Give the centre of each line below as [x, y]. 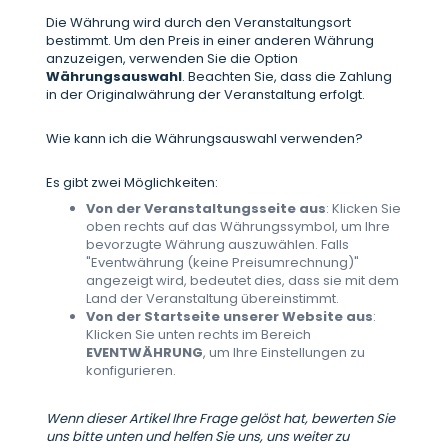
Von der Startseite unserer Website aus [229, 316]
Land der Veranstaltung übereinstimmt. [212, 298]
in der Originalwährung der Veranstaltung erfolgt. [205, 94]
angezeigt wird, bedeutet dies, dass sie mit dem [242, 280]
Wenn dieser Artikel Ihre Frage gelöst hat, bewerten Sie [220, 418]
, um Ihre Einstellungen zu [284, 352]
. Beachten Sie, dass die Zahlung [287, 76]
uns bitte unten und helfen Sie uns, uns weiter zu [197, 436]
